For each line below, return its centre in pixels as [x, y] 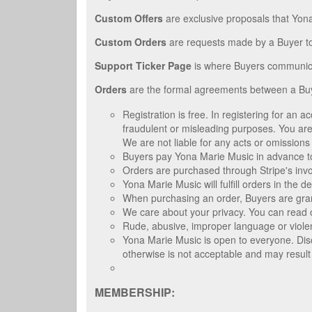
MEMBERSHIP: [135, 292]
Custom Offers [129, 18]
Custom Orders [131, 41]
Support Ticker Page [143, 65]
